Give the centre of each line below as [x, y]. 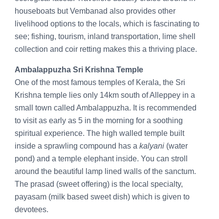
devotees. [32, 209]
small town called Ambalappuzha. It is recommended [106, 108]
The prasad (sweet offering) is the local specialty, [99, 184]
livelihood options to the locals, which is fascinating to [107, 23]
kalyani [152, 146]
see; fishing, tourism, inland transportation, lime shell [105, 36]
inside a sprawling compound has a [77, 146]
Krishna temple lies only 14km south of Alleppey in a [105, 95]
